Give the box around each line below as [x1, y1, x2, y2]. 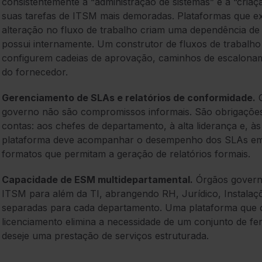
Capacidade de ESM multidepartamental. [2, 174, 193, 186]
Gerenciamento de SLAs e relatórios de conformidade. [2, 92, 256, 104]
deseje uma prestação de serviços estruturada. [2, 230, 209, 242]
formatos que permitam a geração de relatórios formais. [2, 148, 250, 160]
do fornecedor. [2, 66, 68, 78]
